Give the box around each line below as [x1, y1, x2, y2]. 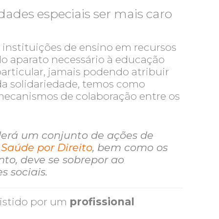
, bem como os [92, 141, 168, 153]
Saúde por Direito [1, 141, 93, 153]
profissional [69, 196, 135, 208]
